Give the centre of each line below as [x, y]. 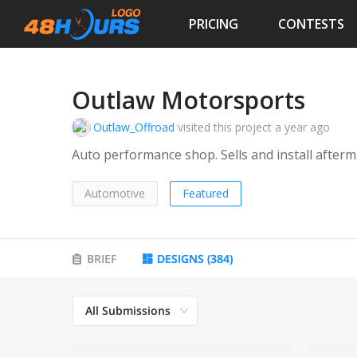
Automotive [115, 194]
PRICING [214, 24]
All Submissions [128, 311]
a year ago [302, 127]
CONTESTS [311, 24]
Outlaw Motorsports [188, 100]
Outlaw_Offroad [134, 127]
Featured [206, 194]
